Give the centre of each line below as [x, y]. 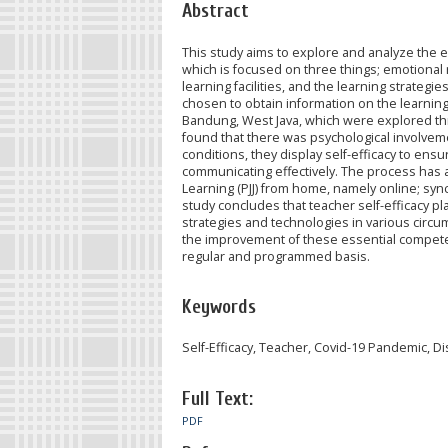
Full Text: [217, 398]
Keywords [219, 306]
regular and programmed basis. [276, 256]
